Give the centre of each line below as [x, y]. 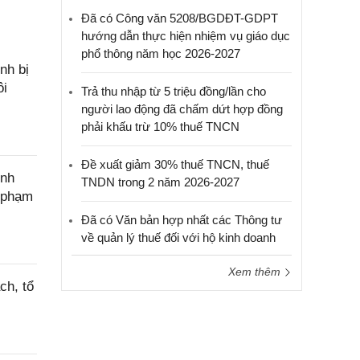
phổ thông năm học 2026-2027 [161, 53]
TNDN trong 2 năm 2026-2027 [160, 182]
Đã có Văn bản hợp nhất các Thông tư [182, 220]
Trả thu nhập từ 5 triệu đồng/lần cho [174, 91]
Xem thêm [256, 272]
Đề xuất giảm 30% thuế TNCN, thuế [175, 164]
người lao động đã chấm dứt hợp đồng [182, 109]
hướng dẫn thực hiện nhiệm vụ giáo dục [186, 36]
